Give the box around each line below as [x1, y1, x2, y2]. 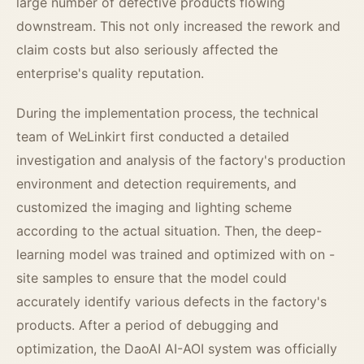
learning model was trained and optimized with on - [16, 246, 335, 263]
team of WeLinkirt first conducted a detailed [16, 128, 289, 145]
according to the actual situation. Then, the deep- [16, 223, 322, 240]
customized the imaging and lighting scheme [16, 199, 292, 216]
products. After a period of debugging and [16, 317, 279, 334]
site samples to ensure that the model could [16, 270, 287, 287]
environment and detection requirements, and [16, 175, 297, 193]
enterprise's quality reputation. [16, 65, 204, 82]
